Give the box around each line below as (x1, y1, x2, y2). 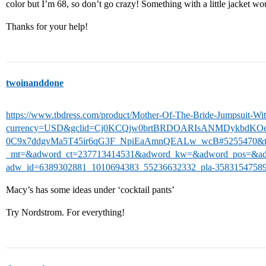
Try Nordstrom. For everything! (6, 207, 125, 217)
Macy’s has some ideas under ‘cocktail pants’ (6, 185, 175, 195)
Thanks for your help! (6, 21, 88, 31)
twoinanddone (6, 78, 64, 88)
